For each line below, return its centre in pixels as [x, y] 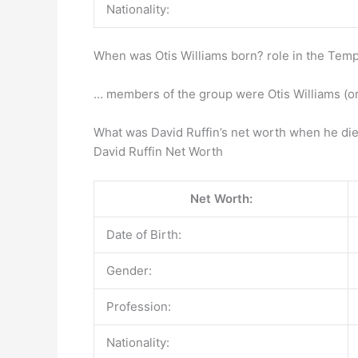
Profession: [139, 306]
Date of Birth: [144, 234]
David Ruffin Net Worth [158, 151]
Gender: [129, 270]
